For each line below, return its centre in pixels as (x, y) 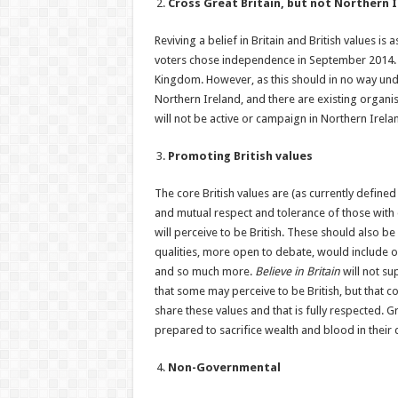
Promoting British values (240, 156)
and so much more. (204, 271)
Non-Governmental (224, 367)
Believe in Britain (297, 271)
